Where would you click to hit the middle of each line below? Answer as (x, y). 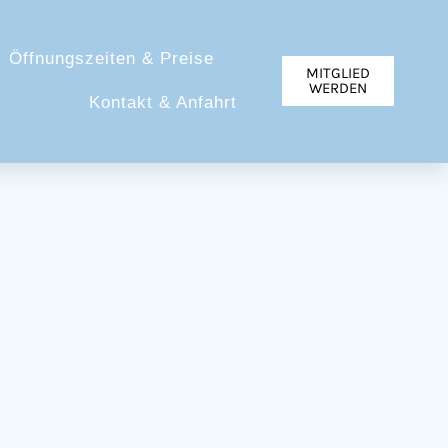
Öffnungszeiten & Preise (112, 59)
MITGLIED (337, 73)
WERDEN (337, 88)
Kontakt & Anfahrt (162, 103)
